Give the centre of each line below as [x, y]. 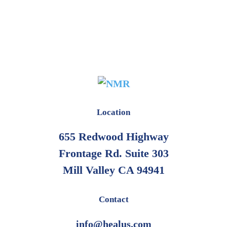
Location [113, 112]
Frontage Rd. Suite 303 [113, 154]
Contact [113, 200]
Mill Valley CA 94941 [113, 170]
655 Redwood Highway [113, 137]
